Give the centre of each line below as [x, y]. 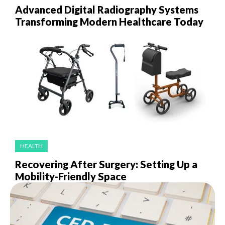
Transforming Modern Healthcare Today [109, 22]
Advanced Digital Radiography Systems [107, 10]
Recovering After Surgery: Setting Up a [106, 164]
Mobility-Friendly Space [71, 177]
